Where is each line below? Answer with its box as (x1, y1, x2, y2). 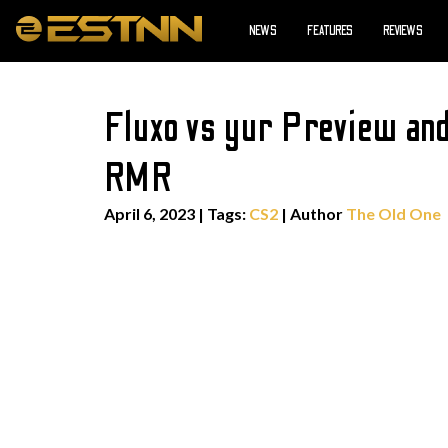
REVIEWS (383, 24, 423, 38)
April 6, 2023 (104, 204, 195, 223)
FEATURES (307, 24, 353, 38)
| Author (278, 204, 346, 223)
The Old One (346, 204, 441, 223)
